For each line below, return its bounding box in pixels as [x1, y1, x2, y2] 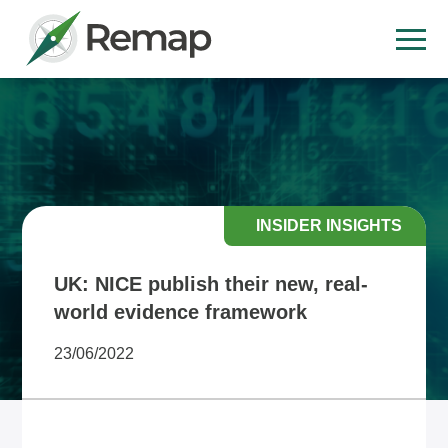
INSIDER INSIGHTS [255, 217, 402, 234]
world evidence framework [54, 301, 308, 323]
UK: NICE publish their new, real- [54, 273, 369, 295]
